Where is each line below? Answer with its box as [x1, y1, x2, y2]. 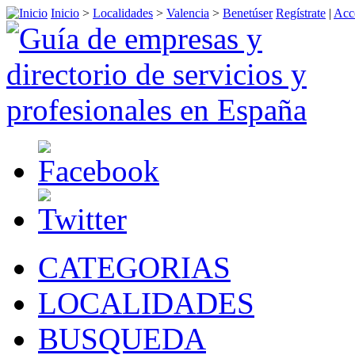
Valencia [166, 6, 209, 20]
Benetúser [223, 6, 273, 20]
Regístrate [276, 6, 326, 20]
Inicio [51, 6, 79, 20]
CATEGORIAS [38, 250, 231, 284]
